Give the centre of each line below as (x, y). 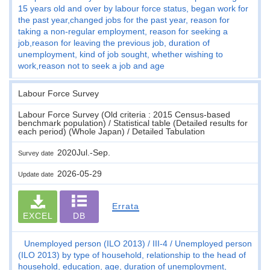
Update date (38, 174)
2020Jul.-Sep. (84, 152)
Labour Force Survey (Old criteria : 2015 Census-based (124, 114)
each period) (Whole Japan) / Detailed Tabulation (111, 131)
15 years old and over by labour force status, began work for (133, 8)
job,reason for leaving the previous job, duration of (114, 42)
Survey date (38, 153)
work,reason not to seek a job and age (91, 65)
